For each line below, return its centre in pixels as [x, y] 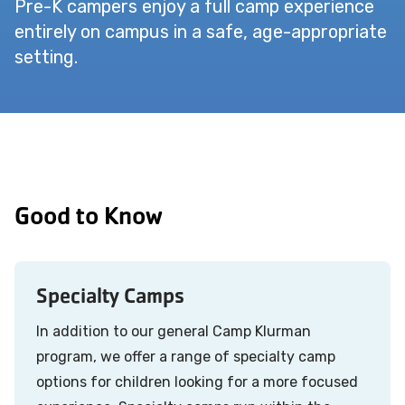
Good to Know [89, 216]
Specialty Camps [110, 296]
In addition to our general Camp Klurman [174, 332]
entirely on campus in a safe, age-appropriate [201, 32]
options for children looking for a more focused [197, 382]
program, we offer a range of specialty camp [186, 357]
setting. [46, 57]
